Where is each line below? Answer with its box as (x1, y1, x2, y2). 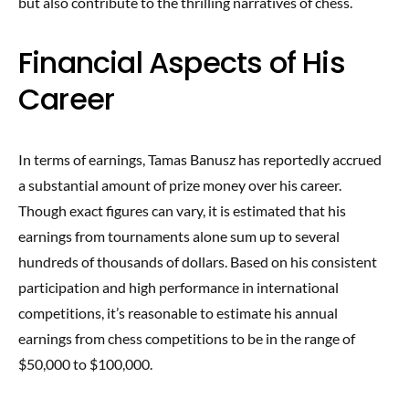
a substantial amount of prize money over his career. (18, 176, 341, 194)
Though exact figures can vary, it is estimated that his (18, 202, 346, 219)
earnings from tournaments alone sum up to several (18, 227, 340, 245)
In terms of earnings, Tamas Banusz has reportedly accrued (18, 151, 382, 168)
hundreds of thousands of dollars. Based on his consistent (18, 253, 377, 270)
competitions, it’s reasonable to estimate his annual (18, 304, 338, 321)
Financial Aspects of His (18, 42, 345, 83)
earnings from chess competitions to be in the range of (18, 330, 355, 347)
